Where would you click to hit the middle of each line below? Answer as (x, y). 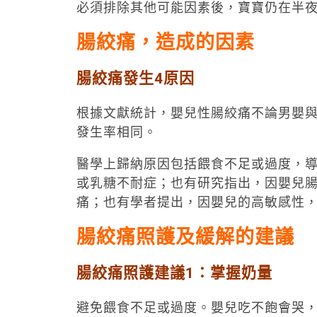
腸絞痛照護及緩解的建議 (185, 237)
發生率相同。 (116, 132)
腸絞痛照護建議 (131, 272)
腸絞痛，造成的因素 (165, 43)
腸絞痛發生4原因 (135, 78)
